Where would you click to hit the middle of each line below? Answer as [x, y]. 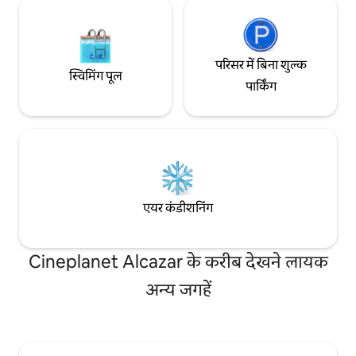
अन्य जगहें [178, 290]
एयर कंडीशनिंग [178, 207]
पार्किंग [261, 87]
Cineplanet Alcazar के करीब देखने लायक [178, 262]
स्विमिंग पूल [95, 75]
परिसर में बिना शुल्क [261, 65]
